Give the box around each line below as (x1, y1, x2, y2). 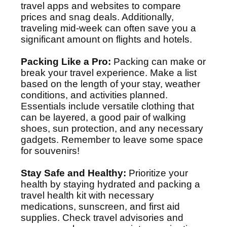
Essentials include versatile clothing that (21, 101, 194, 111)
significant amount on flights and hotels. (21, 34, 192, 45)
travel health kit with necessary (21, 190, 154, 201)
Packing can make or (111, 56, 206, 67)
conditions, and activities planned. (21, 90, 168, 100)
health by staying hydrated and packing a (21, 179, 200, 190)
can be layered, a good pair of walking (21, 112, 186, 123)
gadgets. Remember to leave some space (21, 134, 203, 145)
